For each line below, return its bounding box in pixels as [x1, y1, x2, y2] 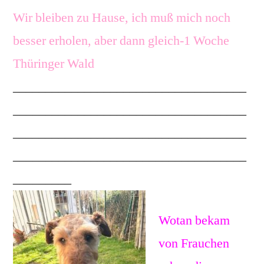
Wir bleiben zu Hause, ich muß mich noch [13, 9, 230, 26]
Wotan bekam [159, 212, 230, 229]
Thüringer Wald [13, 55, 94, 72]
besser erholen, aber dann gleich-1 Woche [13, 32, 229, 49]
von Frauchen [159, 235, 229, 252]
